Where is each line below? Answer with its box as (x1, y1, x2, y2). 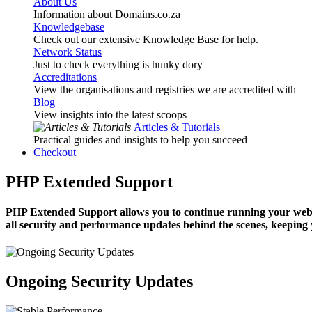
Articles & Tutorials (134, 121, 220, 133)
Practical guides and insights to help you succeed (33, 134, 247, 146)
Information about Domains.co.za (33, 8, 180, 20)
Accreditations (33, 71, 97, 83)
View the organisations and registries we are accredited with (33, 84, 296, 95)
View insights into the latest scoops (33, 109, 187, 120)
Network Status (33, 46, 102, 58)
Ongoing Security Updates (6, 272, 193, 291)
